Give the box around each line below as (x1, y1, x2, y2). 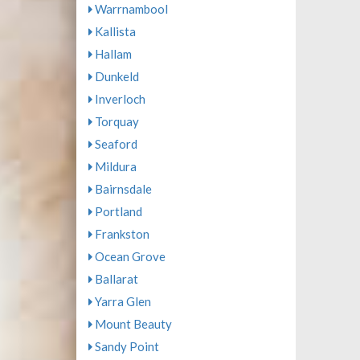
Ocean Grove (92, 249, 166, 264)
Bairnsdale (92, 182, 152, 196)
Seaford (92, 137, 137, 151)
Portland (92, 204, 142, 219)
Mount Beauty (92, 317, 172, 331)
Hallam (92, 47, 132, 61)
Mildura (92, 159, 137, 174)
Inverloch (92, 92, 145, 106)
